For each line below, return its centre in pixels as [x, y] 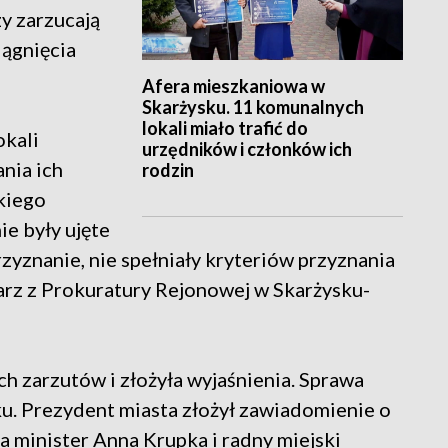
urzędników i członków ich [246, 149]
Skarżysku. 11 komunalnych [252, 107]
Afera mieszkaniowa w [233, 86]
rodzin [167, 170]
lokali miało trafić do [224, 128]
